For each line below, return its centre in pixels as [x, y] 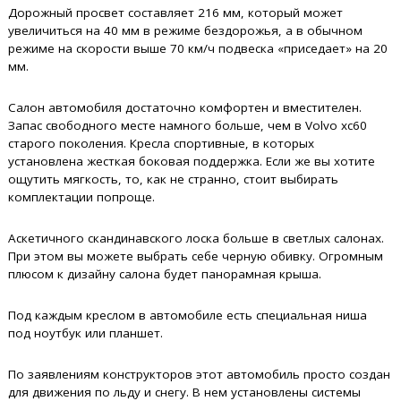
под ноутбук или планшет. [86, 333]
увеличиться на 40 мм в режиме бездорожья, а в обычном [186, 30]
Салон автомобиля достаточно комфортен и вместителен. [185, 107]
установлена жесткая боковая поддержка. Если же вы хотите [192, 161]
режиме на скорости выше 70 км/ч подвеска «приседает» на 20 [198, 48]
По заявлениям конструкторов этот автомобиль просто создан [200, 374]
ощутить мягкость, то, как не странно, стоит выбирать [174, 179]
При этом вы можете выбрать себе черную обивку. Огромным [196, 256]
